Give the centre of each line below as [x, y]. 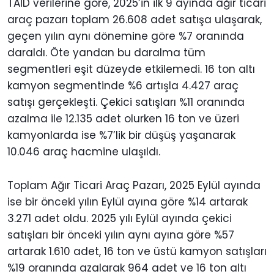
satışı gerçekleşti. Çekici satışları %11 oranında [126, 102]
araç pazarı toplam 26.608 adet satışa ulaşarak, [135, 20]
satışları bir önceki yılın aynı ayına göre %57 [121, 235]
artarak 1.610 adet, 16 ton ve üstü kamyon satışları [137, 252]
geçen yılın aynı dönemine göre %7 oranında [126, 36]
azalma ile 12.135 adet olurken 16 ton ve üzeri [123, 119]
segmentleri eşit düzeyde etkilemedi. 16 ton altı [131, 69]
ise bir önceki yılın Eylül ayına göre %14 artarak [128, 202]
